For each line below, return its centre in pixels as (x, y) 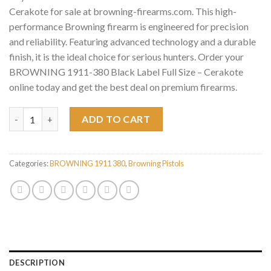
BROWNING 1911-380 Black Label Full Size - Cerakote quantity (137, 114)
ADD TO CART (116, 119)
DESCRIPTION (37, 263)
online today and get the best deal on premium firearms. (123, 87)
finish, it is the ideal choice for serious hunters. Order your (126, 57)
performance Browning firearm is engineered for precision (129, 27)
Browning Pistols (156, 164)
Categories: (29, 164)
